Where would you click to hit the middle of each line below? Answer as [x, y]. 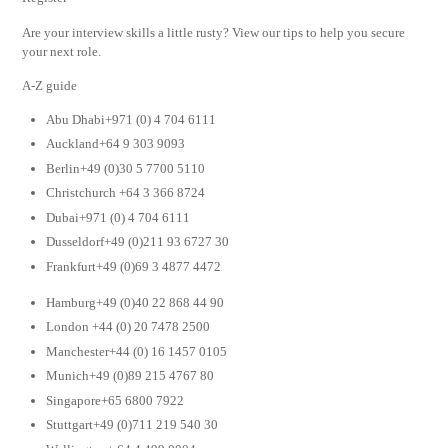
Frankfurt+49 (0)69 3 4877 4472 [134, 266]
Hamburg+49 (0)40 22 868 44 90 [135, 302]
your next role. [62, 51]
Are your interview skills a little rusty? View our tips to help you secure [214, 32]
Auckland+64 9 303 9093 [116, 144]
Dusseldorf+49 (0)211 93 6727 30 [138, 242]
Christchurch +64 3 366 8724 [126, 193]
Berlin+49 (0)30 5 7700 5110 [126, 168]
